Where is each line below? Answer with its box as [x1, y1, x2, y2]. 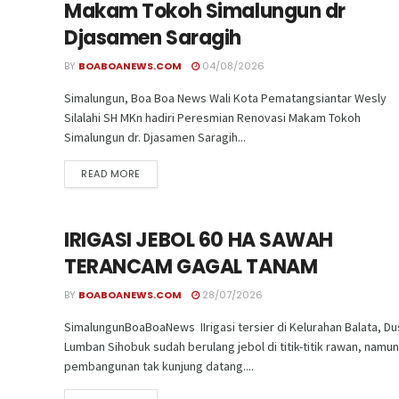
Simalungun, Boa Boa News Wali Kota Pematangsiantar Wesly [64, 89, 387, 106]
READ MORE [81, 166, 141, 181]
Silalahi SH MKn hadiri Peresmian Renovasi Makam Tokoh [64, 109, 361, 126]
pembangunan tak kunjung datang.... [64, 358, 254, 375]
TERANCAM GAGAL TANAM [64, 253, 318, 281]
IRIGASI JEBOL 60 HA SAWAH [64, 226, 333, 255]
